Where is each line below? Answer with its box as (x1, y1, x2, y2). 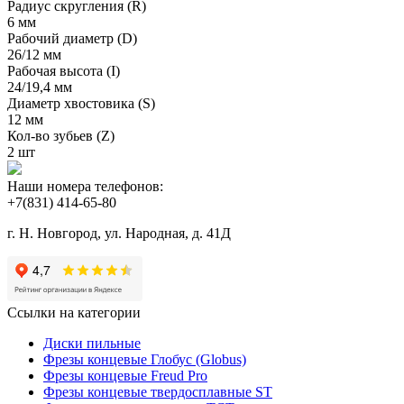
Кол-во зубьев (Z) (7, 127, 115, 143)
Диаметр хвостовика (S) (7, 95, 155, 111)
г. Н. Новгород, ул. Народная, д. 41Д (7, 225, 231, 241)
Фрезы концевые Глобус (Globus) (43, 351, 246, 367)
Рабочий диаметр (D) (7, 30, 137, 46)
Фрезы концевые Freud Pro (43, 367, 207, 383)
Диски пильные (43, 335, 141, 351)
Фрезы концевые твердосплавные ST (43, 383, 272, 399)
